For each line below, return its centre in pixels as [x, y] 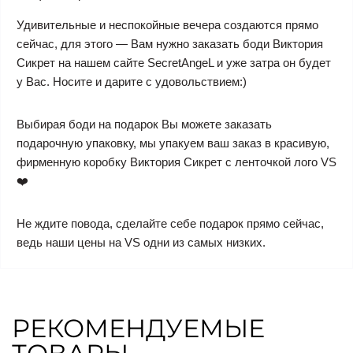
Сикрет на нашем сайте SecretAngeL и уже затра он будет [174, 63]
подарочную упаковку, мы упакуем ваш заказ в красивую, [173, 143]
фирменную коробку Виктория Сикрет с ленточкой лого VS [176, 162]
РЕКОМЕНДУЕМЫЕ [138, 329]
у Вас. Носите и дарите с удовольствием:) [132, 82]
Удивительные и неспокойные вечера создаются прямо [167, 25]
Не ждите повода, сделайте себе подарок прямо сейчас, [170, 224]
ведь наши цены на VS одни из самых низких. [141, 243]
